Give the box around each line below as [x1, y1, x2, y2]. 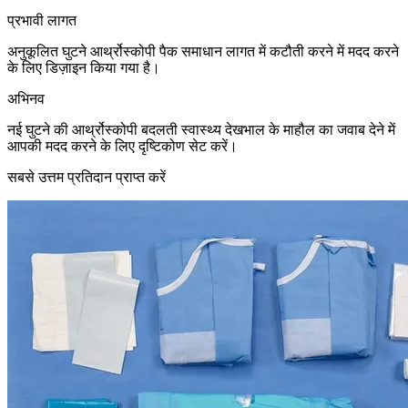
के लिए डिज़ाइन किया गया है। [7, 60, 160, 76]
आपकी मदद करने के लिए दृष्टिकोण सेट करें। [7, 138, 238, 155]
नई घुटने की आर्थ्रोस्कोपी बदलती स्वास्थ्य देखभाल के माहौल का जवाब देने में [7, 122, 395, 138]
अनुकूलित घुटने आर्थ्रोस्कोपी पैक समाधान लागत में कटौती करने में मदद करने [7, 44, 399, 60]
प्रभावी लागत [7, 13, 76, 29]
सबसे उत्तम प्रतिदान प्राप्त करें [7, 169, 166, 186]
